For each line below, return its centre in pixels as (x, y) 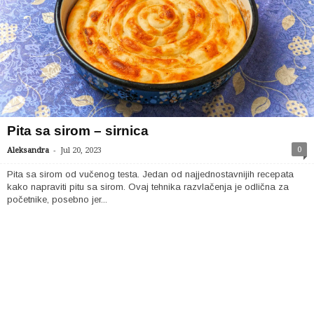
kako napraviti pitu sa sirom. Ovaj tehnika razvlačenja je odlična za (148, 187)
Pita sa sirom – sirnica (78, 131)
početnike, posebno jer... (57, 199)
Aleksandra (28, 150)
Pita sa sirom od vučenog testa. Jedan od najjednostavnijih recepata (150, 174)
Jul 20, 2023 (81, 150)
